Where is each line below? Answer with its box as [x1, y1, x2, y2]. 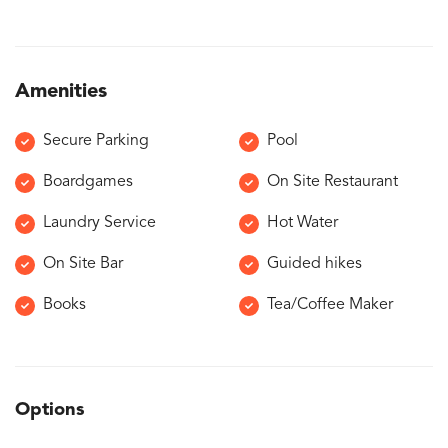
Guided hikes [267, 256, 362, 273]
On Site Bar [43, 256, 123, 273]
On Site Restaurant [267, 174, 398, 191]
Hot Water [267, 215, 338, 232]
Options [15, 401, 85, 420]
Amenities [15, 82, 107, 103]
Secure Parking [43, 133, 149, 150]
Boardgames [43, 174, 133, 191]
